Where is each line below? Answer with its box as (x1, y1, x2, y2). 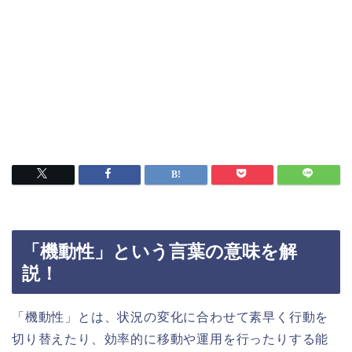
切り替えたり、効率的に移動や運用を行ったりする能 (12, 332, 329, 346)
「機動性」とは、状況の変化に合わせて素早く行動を (12, 310, 329, 324)
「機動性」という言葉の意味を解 (22, 240, 297, 262)
